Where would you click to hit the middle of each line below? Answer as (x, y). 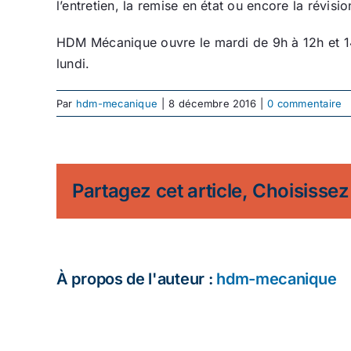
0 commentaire (305, 103)
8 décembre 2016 (212, 103)
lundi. (73, 63)
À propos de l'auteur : (137, 279)
